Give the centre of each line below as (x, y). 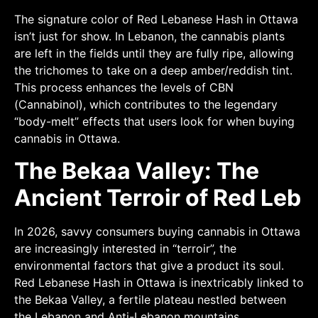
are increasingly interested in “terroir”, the (125, 248)
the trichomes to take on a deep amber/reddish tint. (153, 71)
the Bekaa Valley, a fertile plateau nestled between (150, 299)
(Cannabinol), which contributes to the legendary (146, 105)
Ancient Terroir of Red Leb (158, 197)
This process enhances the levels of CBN (124, 88)
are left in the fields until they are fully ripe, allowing (154, 54)
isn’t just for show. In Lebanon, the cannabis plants (149, 37)
